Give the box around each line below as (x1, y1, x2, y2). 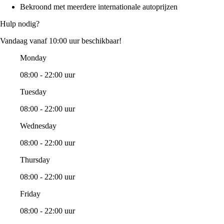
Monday (20, 53, 46, 62)
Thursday (20, 155, 50, 164)
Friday (20, 189, 40, 198)
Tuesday (20, 87, 46, 96)
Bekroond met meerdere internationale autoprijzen (20, 2, 177, 11)
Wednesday (20, 121, 56, 130)
